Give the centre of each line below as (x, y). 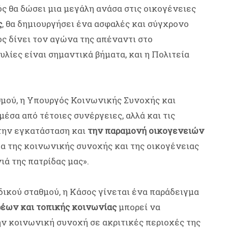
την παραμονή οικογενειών (146, 131)
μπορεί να (138, 207)
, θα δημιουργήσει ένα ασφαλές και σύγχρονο (95, 24)
